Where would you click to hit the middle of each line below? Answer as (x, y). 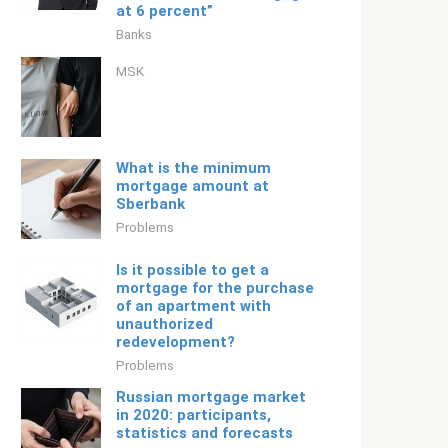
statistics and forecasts (204, 433)
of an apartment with (193, 306)
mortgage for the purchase (215, 288)
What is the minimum (193, 168)
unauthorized (164, 324)
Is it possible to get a (192, 270)
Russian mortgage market (211, 397)
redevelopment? (175, 342)
